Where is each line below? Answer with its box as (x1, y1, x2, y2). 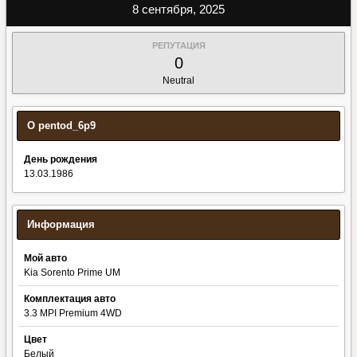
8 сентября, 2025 (132, 2, 225, 16)
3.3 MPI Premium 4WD (24, 308, 122, 319)
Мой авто (24, 253, 67, 264)
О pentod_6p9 (27, 120, 96, 131)
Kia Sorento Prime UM (24, 267, 120, 278)
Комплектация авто (24, 293, 116, 304)
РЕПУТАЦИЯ (151, 41, 206, 50)
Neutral (163, 75, 194, 86)
